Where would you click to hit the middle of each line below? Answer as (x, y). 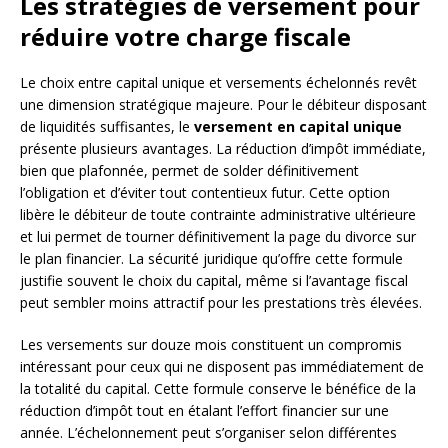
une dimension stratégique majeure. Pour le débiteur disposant (223, 104)
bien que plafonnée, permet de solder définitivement (189, 170)
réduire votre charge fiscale (185, 36)
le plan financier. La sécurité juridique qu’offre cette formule (211, 258)
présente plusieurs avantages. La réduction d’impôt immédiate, (223, 148)
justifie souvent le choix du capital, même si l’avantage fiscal (214, 280)
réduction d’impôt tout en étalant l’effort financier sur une (204, 410)
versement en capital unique (298, 126)
